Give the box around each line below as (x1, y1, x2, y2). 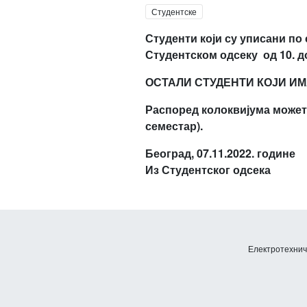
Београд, (145, 145, 197, 161)
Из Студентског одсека (145, 162, 271, 177)
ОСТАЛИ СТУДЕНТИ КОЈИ (145, 74, 289, 90)
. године (251, 145, 295, 161)
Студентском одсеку (145, 47, 260, 62)
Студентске (151, 5, 197, 17)
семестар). (145, 118, 203, 134)
